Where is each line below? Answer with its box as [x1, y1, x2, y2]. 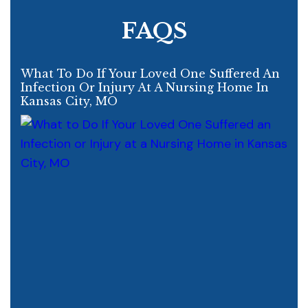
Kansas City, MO [21, 93, 118, 108]
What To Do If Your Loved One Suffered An [21, 66, 280, 80]
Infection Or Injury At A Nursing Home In [21, 80, 269, 94]
